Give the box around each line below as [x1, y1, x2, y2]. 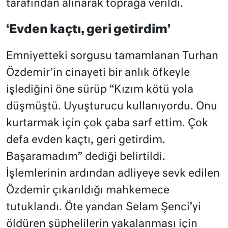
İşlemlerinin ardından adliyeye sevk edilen [6, 168, 220, 179]
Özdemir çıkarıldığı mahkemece [6, 185, 169, 196]
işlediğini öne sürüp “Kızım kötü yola [6, 84, 193, 95]
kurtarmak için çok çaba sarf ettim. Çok [6, 118, 208, 129]
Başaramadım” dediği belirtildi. [6, 151, 165, 162]
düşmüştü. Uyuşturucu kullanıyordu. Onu [6, 101, 217, 112]
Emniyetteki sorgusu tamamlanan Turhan [6, 50, 218, 62]
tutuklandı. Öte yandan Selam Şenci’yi [6, 202, 201, 213]
